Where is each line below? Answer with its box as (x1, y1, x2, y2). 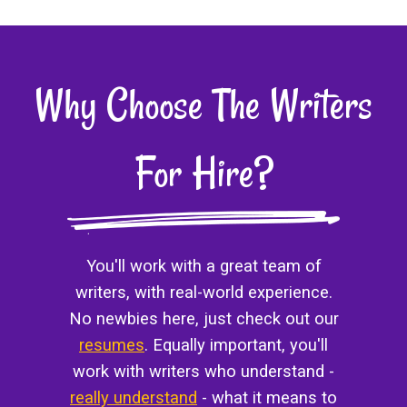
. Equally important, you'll (144, 335, 328, 355)
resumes (79, 335, 144, 355)
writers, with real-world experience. (74, 283, 333, 303)
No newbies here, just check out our (68, 309, 339, 329)
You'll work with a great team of (85, 256, 322, 276)
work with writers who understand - (73, 362, 334, 382)
